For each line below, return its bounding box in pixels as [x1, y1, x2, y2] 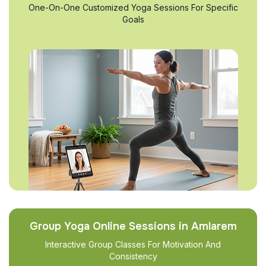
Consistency [109, 251, 157, 261]
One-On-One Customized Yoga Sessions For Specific [28, 2, 238, 12]
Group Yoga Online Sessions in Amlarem [29, 220, 237, 233]
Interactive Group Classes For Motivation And [45, 239, 221, 249]
